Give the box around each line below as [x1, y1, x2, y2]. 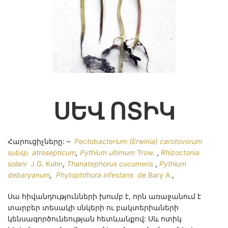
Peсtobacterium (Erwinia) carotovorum [74, 137, 202, 146]
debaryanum [8, 170, 50, 179]
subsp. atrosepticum [8, 148, 76, 157]
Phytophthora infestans [56, 170, 133, 179]
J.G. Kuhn [26, 159, 63, 168]
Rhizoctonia [161, 148, 199, 157]
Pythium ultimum [80, 148, 135, 157]
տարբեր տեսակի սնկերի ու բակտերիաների [8, 203, 179, 212]
